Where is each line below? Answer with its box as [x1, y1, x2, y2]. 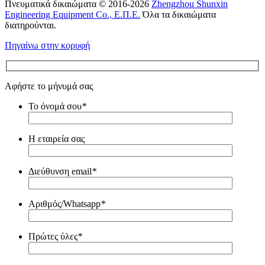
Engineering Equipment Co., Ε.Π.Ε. [5, 9, 140, 20]
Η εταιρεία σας [28, 134, 85, 144]
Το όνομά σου [28, 101, 82, 112]
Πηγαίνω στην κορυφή [5, 40, 90, 50]
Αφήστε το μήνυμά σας [5, 81, 93, 92]
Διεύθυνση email [28, 166, 92, 177]
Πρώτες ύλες [28, 231, 77, 242]
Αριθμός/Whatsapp [28, 199, 101, 209]
